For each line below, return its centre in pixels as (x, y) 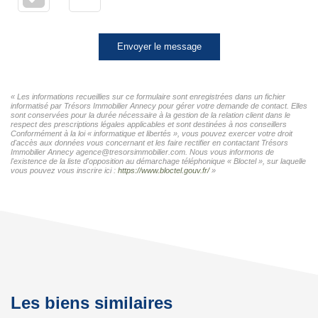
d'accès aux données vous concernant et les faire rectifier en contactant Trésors (149, 142)
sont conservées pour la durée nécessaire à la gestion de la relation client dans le (150, 115)
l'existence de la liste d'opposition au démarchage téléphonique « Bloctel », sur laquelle (158, 161)
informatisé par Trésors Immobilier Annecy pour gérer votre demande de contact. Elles (159, 105)
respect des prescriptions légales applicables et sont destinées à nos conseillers (149, 124)
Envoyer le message (159, 46)
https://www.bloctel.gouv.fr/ (164, 170)
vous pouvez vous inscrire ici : (64, 170)
